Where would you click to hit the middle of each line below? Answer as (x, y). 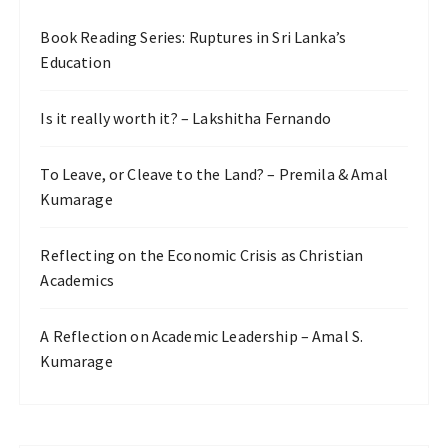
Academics (77, 280)
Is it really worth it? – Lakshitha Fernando (185, 118)
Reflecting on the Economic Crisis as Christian (202, 255)
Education (75, 62)
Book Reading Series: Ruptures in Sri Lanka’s (193, 37)
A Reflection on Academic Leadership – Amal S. (202, 336)
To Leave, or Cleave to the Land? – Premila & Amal (214, 174)
